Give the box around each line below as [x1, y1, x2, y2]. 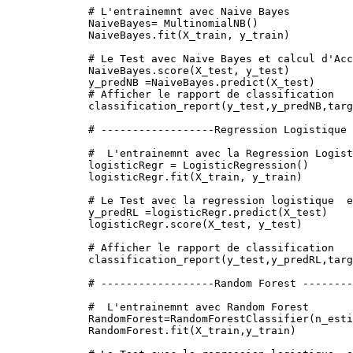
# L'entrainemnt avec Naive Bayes [88, 5, 290, 17]
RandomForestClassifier [170, 312, 309, 325]
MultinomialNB [158, 17, 246, 29]
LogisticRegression [176, 158, 296, 171]
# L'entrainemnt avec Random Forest [88, 300, 309, 313]
